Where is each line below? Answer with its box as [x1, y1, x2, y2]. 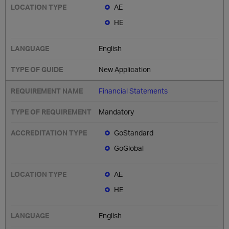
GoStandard [114, 128, 154, 137]
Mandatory [99, 107, 134, 116]
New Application [99, 65, 151, 74]
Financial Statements [99, 86, 168, 95]
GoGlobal [114, 144, 144, 152]
